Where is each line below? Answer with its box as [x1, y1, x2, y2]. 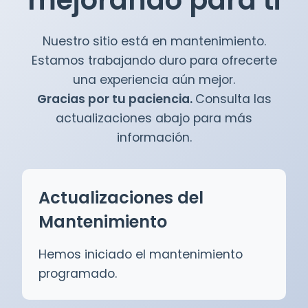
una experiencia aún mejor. [73, 71, 235, 89]
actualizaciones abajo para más [56, 110, 252, 127]
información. [116, 129, 192, 146]
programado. [38, 265, 117, 283]
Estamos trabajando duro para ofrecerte [31, 52, 277, 69]
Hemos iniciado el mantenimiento [38, 246, 243, 263]
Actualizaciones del [38, 186, 203, 210]
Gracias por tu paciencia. [36, 91, 195, 108]
